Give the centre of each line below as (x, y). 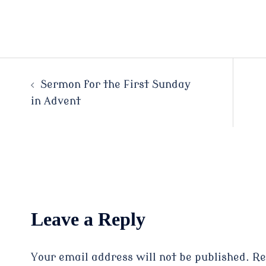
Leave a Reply (88, 219)
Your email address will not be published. (140, 257)
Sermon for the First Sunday (115, 85)
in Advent (56, 101)
